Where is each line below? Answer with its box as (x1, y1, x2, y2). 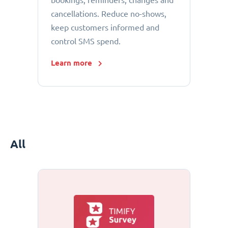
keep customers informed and (51, 23, 159, 33)
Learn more (51, 59, 92, 68)
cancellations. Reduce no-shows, (51, 9, 166, 19)
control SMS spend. (51, 37, 121, 46)
